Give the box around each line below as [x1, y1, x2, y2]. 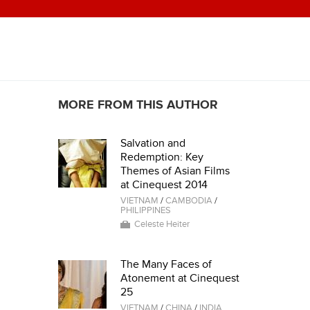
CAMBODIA [165, 195, 212, 206]
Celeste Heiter [134, 219, 190, 230]
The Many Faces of [120, 257, 212, 271]
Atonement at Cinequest [120, 271, 239, 285]
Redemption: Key [120, 150, 203, 164]
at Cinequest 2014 [120, 178, 208, 192]
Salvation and [120, 136, 185, 150]
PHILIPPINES [120, 205, 171, 216]
